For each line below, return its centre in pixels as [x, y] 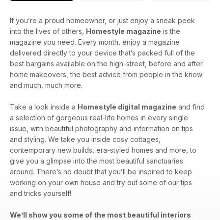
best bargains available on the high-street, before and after [106, 63]
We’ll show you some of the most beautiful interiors [100, 215]
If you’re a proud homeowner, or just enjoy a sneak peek [102, 20]
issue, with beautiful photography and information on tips [101, 128]
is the [171, 31]
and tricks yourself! [41, 193]
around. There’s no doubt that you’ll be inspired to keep [101, 171]
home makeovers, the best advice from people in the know [106, 74]
